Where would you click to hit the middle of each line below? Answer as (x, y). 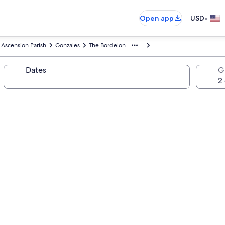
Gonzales (68, 45)
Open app (157, 18)
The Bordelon (107, 45)
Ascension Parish (24, 45)
